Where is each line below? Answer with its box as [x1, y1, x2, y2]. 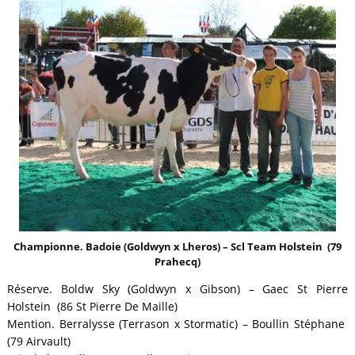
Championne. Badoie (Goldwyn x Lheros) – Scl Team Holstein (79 [13, 239, 342, 254]
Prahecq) [154, 254, 200, 269]
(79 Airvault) [6, 334, 71, 349]
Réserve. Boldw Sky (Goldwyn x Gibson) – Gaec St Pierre [6, 281, 349, 296]
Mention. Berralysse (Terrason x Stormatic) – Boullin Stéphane [6, 316, 349, 331]
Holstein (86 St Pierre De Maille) [6, 299, 177, 314]
